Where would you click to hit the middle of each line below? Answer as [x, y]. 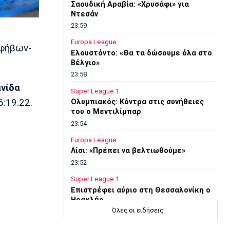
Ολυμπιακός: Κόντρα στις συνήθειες [137, 102]
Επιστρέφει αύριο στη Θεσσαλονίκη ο [140, 190]
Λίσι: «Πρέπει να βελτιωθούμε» [128, 151]
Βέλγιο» [85, 63]
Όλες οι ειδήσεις [137, 210]
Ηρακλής [87, 200]
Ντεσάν [84, 14]
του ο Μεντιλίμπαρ [106, 112]
